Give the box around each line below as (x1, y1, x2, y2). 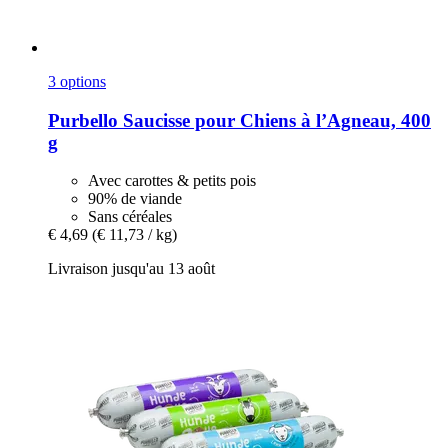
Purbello (48, 109, 118, 131)
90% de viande (88, 190, 182, 208)
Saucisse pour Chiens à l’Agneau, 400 (118, 109, 431, 131)
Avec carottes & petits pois (88, 172, 256, 190)
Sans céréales (88, 208, 172, 226)
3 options (48, 72, 106, 90)
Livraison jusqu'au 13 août (48, 260, 215, 278)
